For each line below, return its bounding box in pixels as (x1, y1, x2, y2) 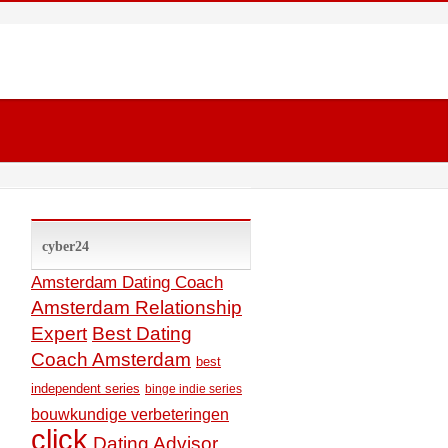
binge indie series (145, 383, 242, 395)
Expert (31, 323, 87, 344)
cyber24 (42, 239, 89, 254)
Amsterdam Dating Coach (31, 272, 223, 292)
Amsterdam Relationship (31, 297, 242, 318)
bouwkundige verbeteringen (31, 406, 229, 423)
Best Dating (92, 323, 192, 344)
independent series (31, 382, 140, 396)
